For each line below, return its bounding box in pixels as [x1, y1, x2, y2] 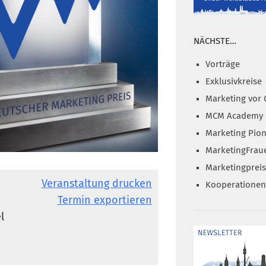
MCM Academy [205, 111, 263, 121]
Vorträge [205, 59, 240, 69]
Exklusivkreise [205, 77, 262, 86]
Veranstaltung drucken [42, 179, 152, 190]
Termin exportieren [58, 195, 152, 207]
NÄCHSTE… [194, 36, 236, 46]
